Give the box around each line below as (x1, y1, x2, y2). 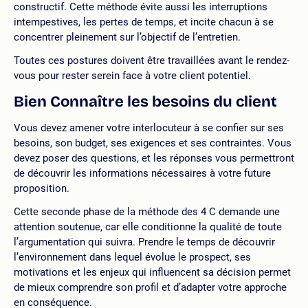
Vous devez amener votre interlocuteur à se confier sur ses (14, 122, 284, 134)
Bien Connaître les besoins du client (14, 93, 277, 111)
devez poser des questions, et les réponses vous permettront (14, 152, 294, 164)
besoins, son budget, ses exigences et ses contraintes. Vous (14, 137, 291, 149)
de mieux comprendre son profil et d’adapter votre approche (14, 281, 287, 294)
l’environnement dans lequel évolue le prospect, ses (14, 251, 251, 263)
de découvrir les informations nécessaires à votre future (14, 167, 271, 179)
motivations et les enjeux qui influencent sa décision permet (14, 266, 291, 278)
